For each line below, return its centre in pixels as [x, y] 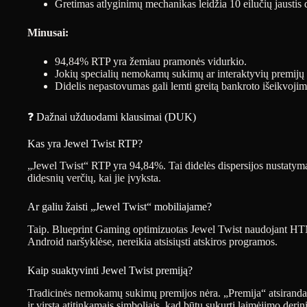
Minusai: [48, 32]
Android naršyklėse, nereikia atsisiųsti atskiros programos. [152, 242]
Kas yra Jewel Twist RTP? [85, 143]
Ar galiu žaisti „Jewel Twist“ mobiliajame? [120, 207]
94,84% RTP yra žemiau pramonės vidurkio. [151, 61]
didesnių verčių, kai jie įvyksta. [94, 178]
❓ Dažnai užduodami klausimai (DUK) [112, 116]
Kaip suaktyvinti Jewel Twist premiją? [110, 271]
